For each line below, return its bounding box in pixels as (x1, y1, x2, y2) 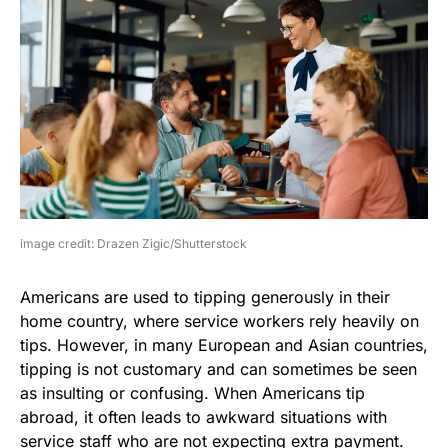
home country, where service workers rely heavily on (20, 311, 419, 332)
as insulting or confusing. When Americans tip (20, 383, 365, 404)
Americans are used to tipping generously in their (20, 287, 390, 308)
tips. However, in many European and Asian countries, (20, 335, 428, 356)
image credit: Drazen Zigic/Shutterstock (20, 236, 247, 252)
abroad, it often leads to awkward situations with (20, 407, 387, 428)
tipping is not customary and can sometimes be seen (20, 359, 417, 380)
